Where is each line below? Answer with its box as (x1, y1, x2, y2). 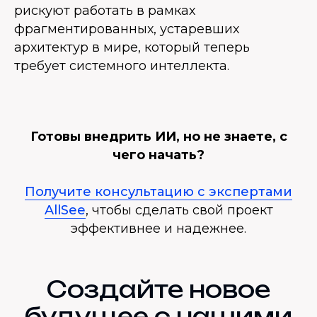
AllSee (44, 202, 86, 219)
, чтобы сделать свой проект (85, 202, 273, 219)
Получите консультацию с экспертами (25, 184, 292, 200)
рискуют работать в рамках (14, 3, 195, 19)
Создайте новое (47, 275, 270, 304)
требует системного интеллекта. (14, 58, 229, 74)
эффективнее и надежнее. (71, 221, 246, 237)
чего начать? (113, 147, 204, 163)
